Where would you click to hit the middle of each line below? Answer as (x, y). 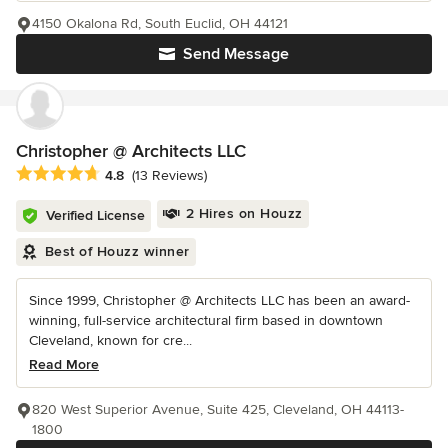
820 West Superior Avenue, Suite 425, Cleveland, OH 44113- (218, 409)
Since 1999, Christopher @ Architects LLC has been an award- (219, 300)
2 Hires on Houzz (244, 213)
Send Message (236, 53)
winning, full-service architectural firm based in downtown (206, 320)
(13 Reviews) (169, 175)
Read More (64, 364)
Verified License (95, 215)
